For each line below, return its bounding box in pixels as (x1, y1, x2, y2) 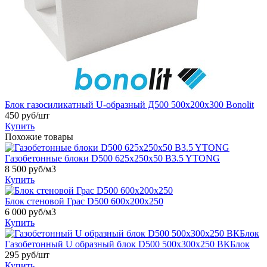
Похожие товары (5, 131, 73, 142)
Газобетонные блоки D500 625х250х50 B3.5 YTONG (5, 153, 220, 163)
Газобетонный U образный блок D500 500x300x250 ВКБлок (5, 238, 250, 249)
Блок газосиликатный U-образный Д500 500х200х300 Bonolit (5, 99, 254, 110)
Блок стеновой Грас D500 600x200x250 (5, 195, 163, 206)
